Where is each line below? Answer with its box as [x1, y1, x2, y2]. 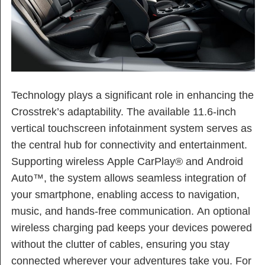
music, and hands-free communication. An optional [11, 205, 250, 217]
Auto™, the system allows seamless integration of [11, 172, 246, 184]
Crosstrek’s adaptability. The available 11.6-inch [11, 105, 236, 118]
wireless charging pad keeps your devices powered [11, 221, 252, 234]
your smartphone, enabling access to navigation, [11, 188, 240, 201]
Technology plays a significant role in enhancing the [11, 89, 254, 101]
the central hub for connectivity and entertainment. [11, 138, 247, 151]
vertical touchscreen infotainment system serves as [11, 122, 252, 134]
